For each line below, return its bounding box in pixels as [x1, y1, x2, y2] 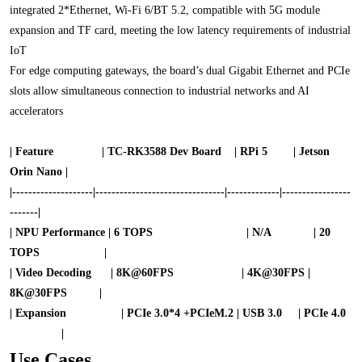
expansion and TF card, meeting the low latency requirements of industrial [10, 24, 351, 36]
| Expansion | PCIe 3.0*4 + [10, 307, 190, 319]
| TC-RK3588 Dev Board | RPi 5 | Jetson [66, 145, 330, 158]
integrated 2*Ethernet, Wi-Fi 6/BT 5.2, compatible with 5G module [10, 4, 320, 16]
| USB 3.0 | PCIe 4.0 [234, 307, 349, 319]
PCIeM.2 [190, 307, 234, 319]
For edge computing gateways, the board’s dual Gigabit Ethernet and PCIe [10, 65, 350, 77]
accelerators [10, 105, 63, 117]
